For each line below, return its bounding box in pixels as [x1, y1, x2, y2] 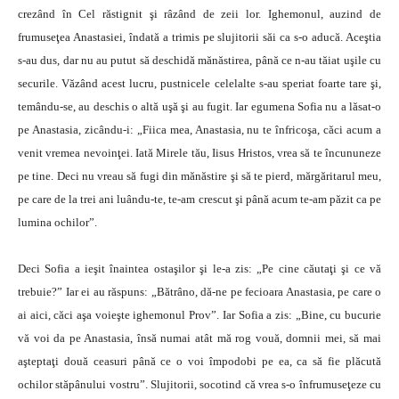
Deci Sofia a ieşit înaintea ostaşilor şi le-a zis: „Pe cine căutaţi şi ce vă [18, 262, 381, 275]
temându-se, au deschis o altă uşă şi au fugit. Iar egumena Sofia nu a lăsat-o [18, 100, 381, 113]
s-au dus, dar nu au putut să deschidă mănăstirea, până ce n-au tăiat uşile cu [18, 53, 381, 67]
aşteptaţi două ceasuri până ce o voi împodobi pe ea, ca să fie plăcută [18, 354, 381, 368]
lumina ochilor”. [18, 216, 97, 229]
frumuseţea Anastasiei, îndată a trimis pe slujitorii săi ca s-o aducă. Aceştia [18, 30, 381, 44]
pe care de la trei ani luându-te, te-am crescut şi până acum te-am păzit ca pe [18, 192, 381, 206]
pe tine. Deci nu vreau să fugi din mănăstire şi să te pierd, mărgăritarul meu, [18, 169, 381, 183]
